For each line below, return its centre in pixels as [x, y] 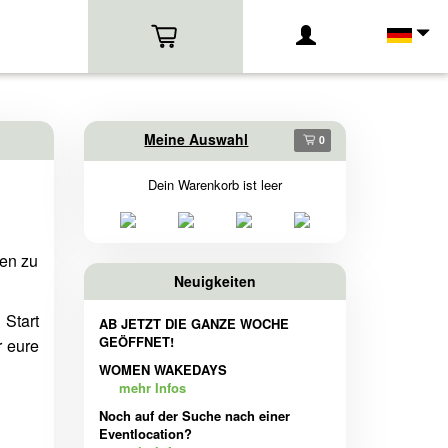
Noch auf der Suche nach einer [194, 416]
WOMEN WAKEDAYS [162, 370]
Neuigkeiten [214, 281]
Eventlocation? [145, 434]
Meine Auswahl [196, 139]
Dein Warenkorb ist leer [214, 185]
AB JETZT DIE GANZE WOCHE [193, 324]
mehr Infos [152, 388]
